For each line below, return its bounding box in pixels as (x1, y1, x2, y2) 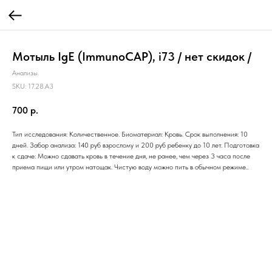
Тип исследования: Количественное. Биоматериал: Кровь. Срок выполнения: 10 (12, 129, 248, 138)
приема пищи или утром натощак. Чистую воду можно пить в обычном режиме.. (12, 162, 248, 171)
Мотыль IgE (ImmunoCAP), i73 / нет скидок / (12, 49, 251, 64)
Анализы (12, 69, 38, 77)
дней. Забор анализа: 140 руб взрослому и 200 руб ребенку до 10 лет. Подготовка (12, 140, 259, 149)
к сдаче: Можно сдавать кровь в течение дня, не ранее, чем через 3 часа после (12, 151, 250, 160)
